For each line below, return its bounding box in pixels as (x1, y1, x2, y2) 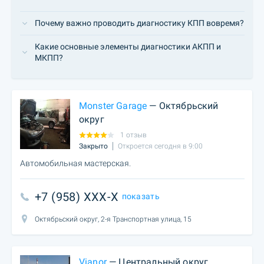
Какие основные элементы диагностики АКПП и (35, 42, 221, 51)
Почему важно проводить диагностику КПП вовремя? (35, 18, 244, 28)
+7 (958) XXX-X (35, 190, 119, 204)
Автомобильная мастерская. (20, 159, 131, 168)
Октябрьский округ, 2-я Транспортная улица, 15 (35, 215, 192, 223)
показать (121, 192, 160, 201)
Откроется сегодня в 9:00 (118, 142, 203, 151)
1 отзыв (120, 131, 147, 140)
